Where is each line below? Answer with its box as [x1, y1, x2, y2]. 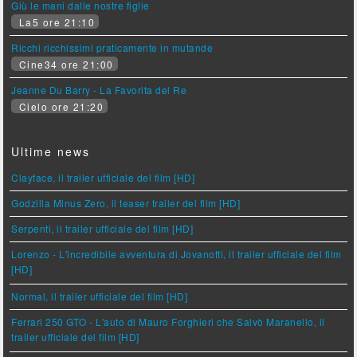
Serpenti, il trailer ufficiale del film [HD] [11, 222, 194, 236]
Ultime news [11, 143, 91, 160]
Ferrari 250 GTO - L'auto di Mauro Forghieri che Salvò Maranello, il [11, 315, 325, 329]
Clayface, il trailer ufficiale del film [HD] [11, 171, 195, 185]
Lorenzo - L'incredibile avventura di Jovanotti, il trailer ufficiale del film [11, 247, 342, 261]
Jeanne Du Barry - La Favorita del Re [11, 83, 187, 97]
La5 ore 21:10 [15, 15, 96, 29]
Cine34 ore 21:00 [15, 57, 114, 72]
